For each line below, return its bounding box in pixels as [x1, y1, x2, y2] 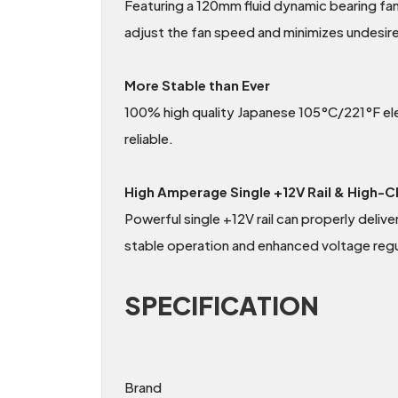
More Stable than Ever [124, 76, 270, 94]
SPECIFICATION [124, 290, 319, 322]
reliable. [124, 130, 173, 147]
